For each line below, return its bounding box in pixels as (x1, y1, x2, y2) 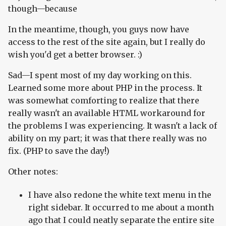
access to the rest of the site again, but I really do (8, 37, 205, 47)
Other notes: (8, 166, 58, 177)
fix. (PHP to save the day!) (8, 146, 109, 156)
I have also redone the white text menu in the (28, 190, 211, 200)
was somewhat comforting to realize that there (8, 95, 199, 106)
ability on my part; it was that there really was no (8, 133, 207, 144)
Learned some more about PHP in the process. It (8, 83, 202, 93)
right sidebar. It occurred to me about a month (28, 202, 214, 213)
